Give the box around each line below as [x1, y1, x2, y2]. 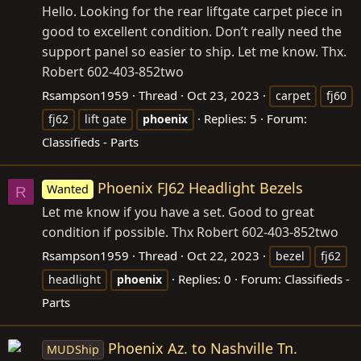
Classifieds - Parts [42, 134, 139, 150]
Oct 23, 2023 [187, 87, 259, 103]
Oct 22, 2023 [187, 247, 259, 264]
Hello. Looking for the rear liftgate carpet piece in [42, 2, 342, 20]
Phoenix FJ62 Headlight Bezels [98, 178, 304, 198]
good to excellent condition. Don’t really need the [42, 23, 342, 40]
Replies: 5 [204, 110, 257, 127]
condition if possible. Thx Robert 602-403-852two [42, 223, 338, 242]
